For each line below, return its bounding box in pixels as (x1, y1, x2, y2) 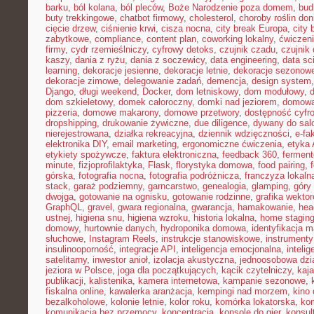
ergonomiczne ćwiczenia (182, 139, 282, 149)
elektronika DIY (46, 139, 107, 149)
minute (46, 160, 73, 170)
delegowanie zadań (124, 76, 201, 86)
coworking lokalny (202, 34, 273, 44)
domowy (46, 223, 78, 233)
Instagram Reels (89, 233, 156, 244)
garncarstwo (148, 181, 197, 191)
